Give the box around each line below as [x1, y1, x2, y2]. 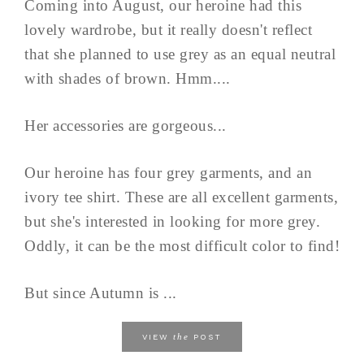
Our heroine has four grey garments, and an [24, 164, 312, 182]
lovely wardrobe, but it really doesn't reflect [24, 21, 312, 39]
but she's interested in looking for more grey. [24, 213, 320, 231]
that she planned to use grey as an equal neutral [24, 45, 336, 63]
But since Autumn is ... [24, 284, 177, 302]
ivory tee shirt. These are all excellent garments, [24, 188, 338, 206]
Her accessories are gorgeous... [24, 117, 227, 135]
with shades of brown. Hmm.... [24, 70, 231, 88]
